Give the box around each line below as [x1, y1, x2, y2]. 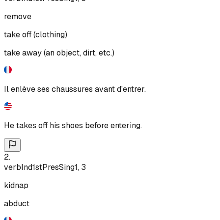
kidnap [4, 180, 28, 191]
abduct [4, 198, 29, 209]
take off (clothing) [4, 29, 67, 40]
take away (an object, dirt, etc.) [4, 47, 114, 58]
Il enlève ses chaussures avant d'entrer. [4, 83, 146, 94]
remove [4, 11, 31, 22]
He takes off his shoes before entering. [4, 120, 142, 131]
